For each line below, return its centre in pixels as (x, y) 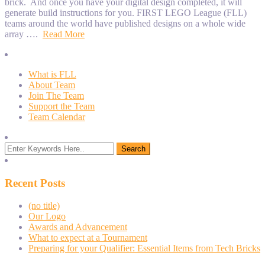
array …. (24, 34)
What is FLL (52, 74)
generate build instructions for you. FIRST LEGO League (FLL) (126, 12)
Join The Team (56, 95)
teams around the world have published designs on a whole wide (125, 23)
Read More (64, 34)
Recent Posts (35, 183)
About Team (52, 85)
